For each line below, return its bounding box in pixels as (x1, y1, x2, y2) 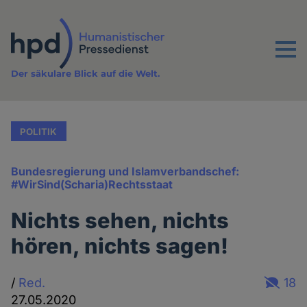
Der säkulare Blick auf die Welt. (11, 68, 160, 79)
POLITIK (20, 125, 58, 137)
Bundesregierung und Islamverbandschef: (11, 164, 240, 179)
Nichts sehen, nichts (11, 208, 230, 234)
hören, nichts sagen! (11, 233, 229, 259)
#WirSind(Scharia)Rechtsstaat (11, 177, 173, 192)
